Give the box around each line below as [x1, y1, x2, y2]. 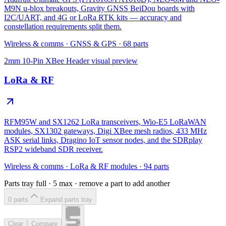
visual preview [89, 56, 138, 65]
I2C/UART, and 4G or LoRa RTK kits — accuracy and [4, 13, 182, 22]
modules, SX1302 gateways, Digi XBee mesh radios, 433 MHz [4, 127, 207, 136]
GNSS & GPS [70, 39, 117, 48]
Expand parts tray [40, 196, 92, 204]
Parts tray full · [4, 179, 53, 188]
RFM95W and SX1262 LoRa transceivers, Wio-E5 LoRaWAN [4, 118, 206, 127]
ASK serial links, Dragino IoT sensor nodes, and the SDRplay [4, 136, 202, 145]
